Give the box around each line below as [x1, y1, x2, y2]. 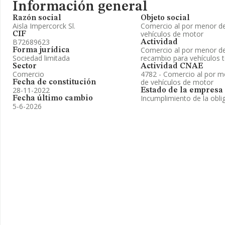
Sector [13, 62, 37, 70]
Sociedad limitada [13, 53, 70, 63]
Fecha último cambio [13, 94, 93, 102]
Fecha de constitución [13, 78, 96, 86]
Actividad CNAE [141, 62, 203, 70]
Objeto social [141, 14, 190, 22]
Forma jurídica [13, 46, 70, 54]
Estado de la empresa [141, 86, 223, 94]
